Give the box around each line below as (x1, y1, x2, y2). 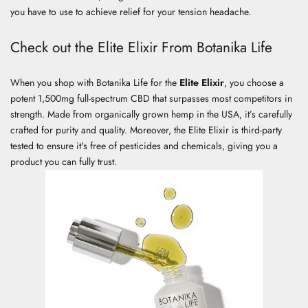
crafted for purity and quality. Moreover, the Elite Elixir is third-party (10, 122, 282, 137)
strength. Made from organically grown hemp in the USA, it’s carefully (10, 107, 292, 121)
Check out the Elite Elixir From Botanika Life (10, 36, 272, 58)
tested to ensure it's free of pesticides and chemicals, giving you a (10, 138, 278, 153)
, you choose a (224, 75, 284, 89)
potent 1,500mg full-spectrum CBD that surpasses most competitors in (10, 91, 292, 105)
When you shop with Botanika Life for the (10, 75, 179, 89)
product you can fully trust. (10, 154, 120, 168)
